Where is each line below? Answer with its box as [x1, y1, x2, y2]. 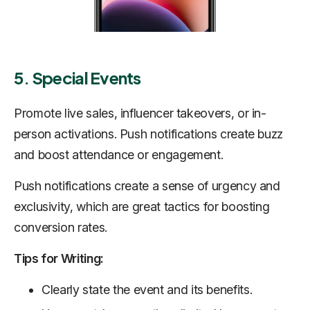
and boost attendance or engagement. [14, 147, 224, 162]
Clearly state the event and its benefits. [42, 282, 253, 297]
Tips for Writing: [14, 250, 104, 266]
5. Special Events [14, 66, 141, 88]
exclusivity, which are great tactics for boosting [14, 199, 270, 214]
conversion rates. [14, 219, 107, 235]
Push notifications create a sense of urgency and [14, 178, 280, 193]
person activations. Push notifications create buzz [14, 126, 284, 141]
